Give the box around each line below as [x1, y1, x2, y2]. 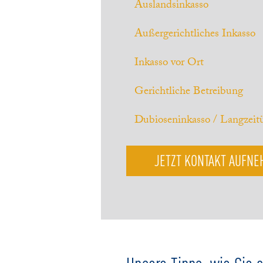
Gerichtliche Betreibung [134, 82, 244, 102]
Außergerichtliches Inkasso [134, 24, 256, 45]
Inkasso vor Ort [134, 53, 204, 73]
